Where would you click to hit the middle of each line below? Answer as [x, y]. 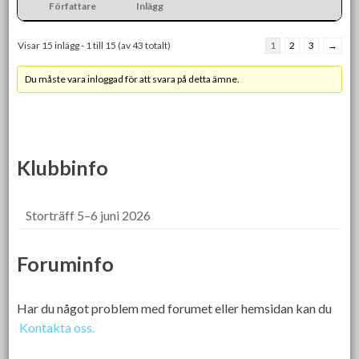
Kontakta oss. [57, 327]
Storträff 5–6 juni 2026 [89, 215]
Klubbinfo [63, 167]
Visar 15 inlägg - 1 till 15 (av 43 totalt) [95, 45]
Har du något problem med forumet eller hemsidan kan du [175, 308]
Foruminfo [66, 263]
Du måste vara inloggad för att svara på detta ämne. [133, 79]
